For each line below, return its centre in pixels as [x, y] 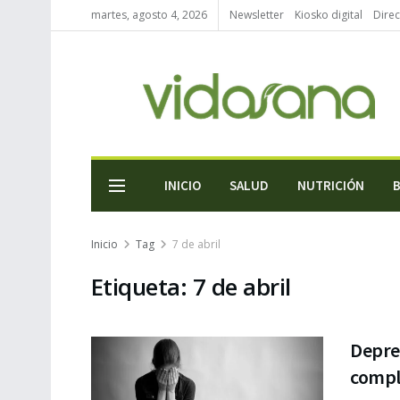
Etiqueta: [142, 287]
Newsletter [257, 15]
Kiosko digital [329, 15]
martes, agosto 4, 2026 [149, 15]
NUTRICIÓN [331, 185]
